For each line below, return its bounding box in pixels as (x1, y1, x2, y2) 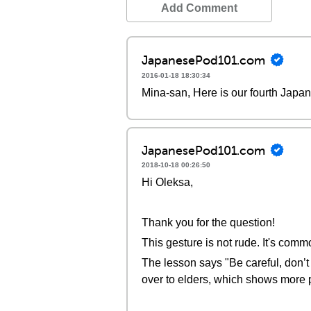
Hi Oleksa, (142, 176, 193, 188)
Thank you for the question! (142, 217, 275, 228)
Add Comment (161, 2, 237, 14)
